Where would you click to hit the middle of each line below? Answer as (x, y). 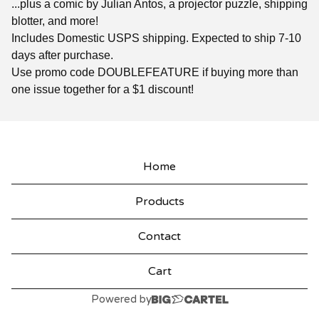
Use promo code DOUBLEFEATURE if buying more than (155, 72)
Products (159, 202)
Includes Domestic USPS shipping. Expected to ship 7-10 (156, 38)
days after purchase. (62, 55)
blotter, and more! (55, 21)
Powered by (121, 299)
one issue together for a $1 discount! (103, 89)
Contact (159, 236)
